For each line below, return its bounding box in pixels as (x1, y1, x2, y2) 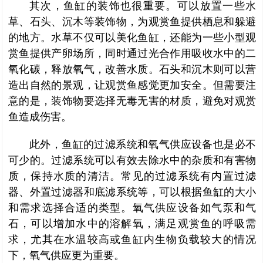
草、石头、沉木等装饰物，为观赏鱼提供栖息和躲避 (8, 16, 256, 28)
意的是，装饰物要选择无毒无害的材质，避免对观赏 (8, 95, 256, 107)
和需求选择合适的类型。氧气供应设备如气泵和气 (8, 202, 256, 214)
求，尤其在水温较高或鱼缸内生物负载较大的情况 (8, 234, 256, 245)
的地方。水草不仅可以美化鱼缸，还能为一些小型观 (8, 32, 256, 43)
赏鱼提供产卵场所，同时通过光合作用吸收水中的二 (8, 48, 256, 59)
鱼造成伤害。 (8, 111, 72, 123)
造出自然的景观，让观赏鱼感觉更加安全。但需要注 (8, 79, 256, 91)
